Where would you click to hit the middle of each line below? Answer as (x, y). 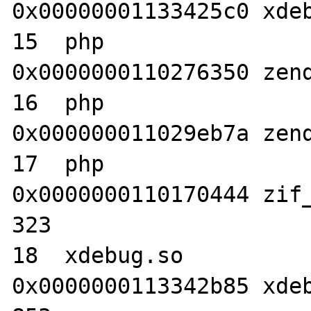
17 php (58, 164)
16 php (58, 103)
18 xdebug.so (98, 255)
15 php (58, 42)
